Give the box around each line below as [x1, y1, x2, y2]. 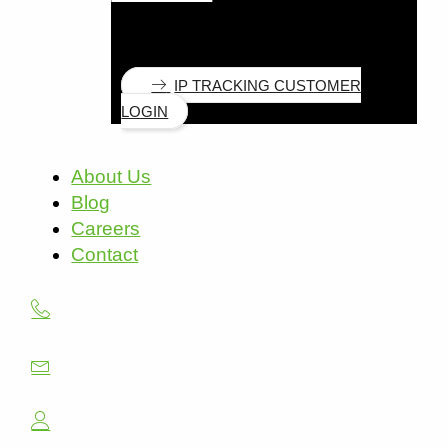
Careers [71, 218, 141, 240]
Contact [71, 244, 139, 266]
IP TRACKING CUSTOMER [174, 77, 362, 95]
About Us [71, 166, 152, 188]
